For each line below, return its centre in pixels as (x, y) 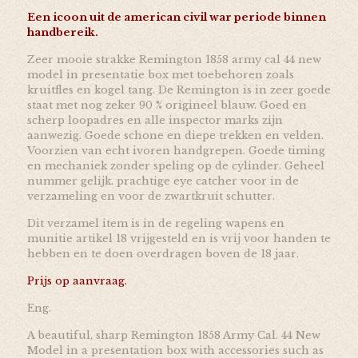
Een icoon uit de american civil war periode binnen (176, 17)
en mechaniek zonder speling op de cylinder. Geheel (175, 165)
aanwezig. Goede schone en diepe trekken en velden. (175, 135)
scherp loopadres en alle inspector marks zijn (155, 120)
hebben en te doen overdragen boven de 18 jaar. (163, 253)
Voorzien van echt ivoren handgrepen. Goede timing (176, 150)
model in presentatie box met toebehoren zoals (160, 74)
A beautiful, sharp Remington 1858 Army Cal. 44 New (173, 335)
